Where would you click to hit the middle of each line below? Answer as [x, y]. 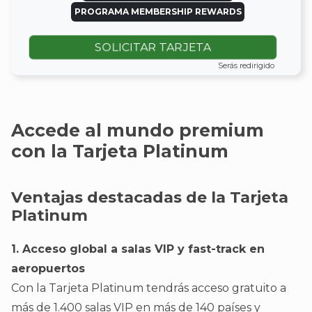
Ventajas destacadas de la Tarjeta [150, 197]
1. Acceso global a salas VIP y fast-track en [138, 249]
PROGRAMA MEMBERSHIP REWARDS [158, 12]
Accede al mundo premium [138, 130]
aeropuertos [48, 269]
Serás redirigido [246, 65]
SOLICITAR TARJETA [153, 47]
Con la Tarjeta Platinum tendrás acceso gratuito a [149, 288]
